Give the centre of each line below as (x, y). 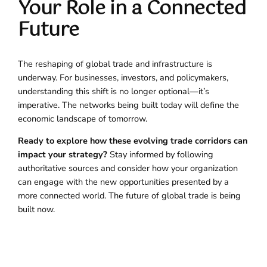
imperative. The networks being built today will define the (129, 105)
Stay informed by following (161, 155)
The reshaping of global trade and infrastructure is (115, 63)
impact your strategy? (63, 155)
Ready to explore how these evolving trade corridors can (133, 141)
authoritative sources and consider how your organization (128, 168)
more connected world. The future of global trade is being (130, 196)
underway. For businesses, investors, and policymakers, (123, 77)
